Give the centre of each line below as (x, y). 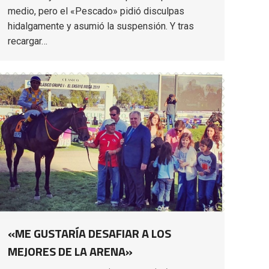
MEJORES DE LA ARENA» (70, 251)
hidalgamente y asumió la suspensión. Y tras (101, 26)
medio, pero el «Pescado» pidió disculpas (96, 11)
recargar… (28, 41)
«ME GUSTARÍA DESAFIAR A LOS (89, 233)
